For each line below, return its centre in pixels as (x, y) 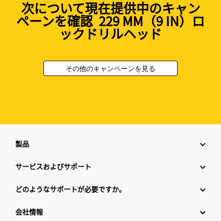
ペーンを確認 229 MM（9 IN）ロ (110, 21)
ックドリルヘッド (110, 34)
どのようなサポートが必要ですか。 (71, 189)
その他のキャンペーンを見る (110, 69)
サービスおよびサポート (53, 166)
